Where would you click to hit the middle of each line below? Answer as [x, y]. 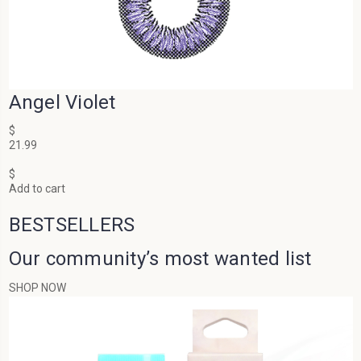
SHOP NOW [37, 288]
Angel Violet [62, 103]
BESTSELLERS [72, 225]
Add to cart [37, 189]
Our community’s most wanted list [160, 259]
